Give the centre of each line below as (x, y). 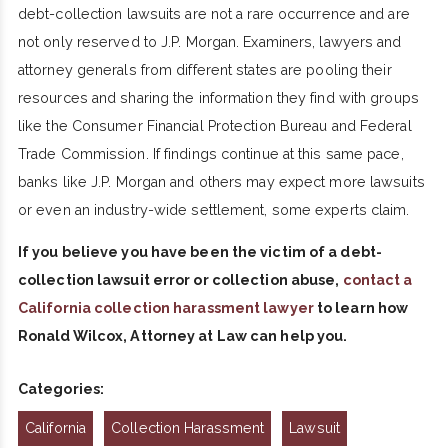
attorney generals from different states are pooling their (204, 70)
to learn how (361, 308)
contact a (377, 280)
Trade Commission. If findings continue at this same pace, (210, 154)
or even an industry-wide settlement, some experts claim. (213, 210)
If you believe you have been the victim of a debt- (199, 252)
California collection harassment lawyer (165, 308)
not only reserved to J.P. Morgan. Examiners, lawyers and (209, 42)
